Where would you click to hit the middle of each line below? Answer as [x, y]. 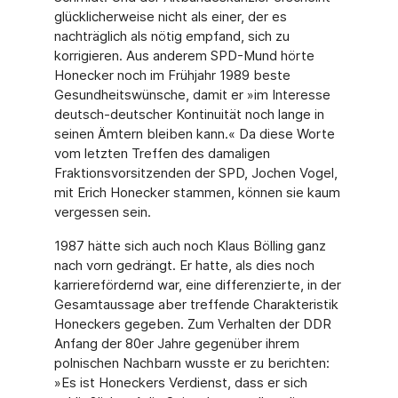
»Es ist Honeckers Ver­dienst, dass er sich [180, 382]
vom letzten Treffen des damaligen [162, 153]
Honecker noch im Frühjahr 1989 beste [172, 75]
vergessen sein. [102, 212]
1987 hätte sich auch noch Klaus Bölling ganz [190, 246]
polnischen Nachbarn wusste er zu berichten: [191, 363]
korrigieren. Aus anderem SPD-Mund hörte [184, 56]
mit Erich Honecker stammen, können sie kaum [197, 192]
